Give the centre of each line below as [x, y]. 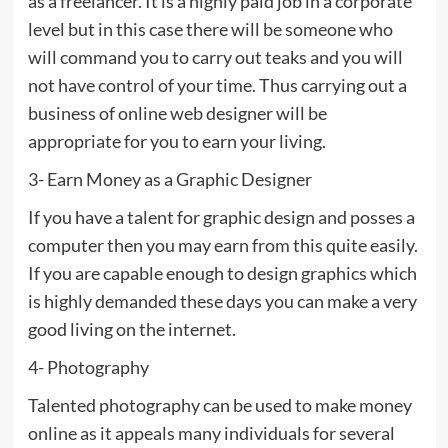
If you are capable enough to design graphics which [222, 272]
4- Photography [88, 366]
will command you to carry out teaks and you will [215, 56]
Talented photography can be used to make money [219, 404]
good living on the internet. [131, 328]
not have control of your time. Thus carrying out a [217, 84]
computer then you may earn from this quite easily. [222, 244]
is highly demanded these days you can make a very [222, 300]
